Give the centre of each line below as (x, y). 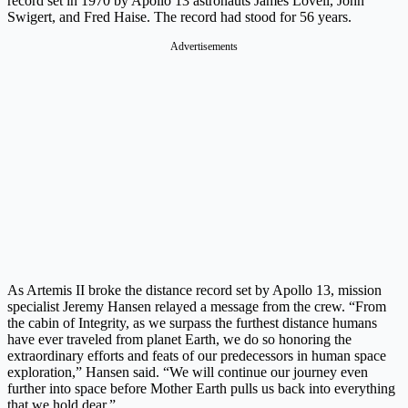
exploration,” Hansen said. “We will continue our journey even (188, 372)
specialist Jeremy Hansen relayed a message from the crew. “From (197, 307)
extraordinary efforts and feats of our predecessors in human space (197, 356)
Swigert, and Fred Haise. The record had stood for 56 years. (179, 17)
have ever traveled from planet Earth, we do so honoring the (179, 340)
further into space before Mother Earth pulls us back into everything (201, 389)
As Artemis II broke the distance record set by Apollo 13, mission (194, 291)
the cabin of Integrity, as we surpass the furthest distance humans (192, 323)
